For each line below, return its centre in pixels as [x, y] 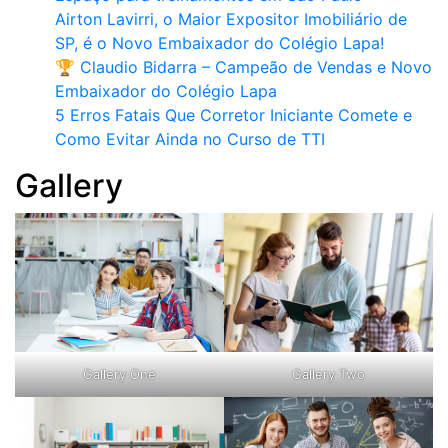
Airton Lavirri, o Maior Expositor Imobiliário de [231, 18]
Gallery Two [328, 373]
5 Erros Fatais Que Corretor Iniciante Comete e [233, 114]
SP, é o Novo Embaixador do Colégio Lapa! [219, 42]
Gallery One [119, 373]
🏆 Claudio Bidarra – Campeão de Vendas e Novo [243, 66]
